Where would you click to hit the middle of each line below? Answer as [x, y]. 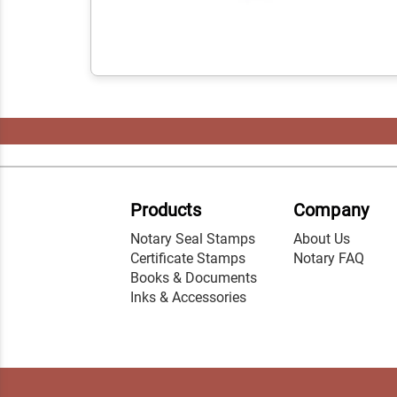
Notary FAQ [329, 259]
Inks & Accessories [188, 298]
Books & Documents [194, 278]
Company [331, 210]
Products [166, 210]
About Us [322, 239]
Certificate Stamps [188, 259]
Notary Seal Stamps [193, 239]
